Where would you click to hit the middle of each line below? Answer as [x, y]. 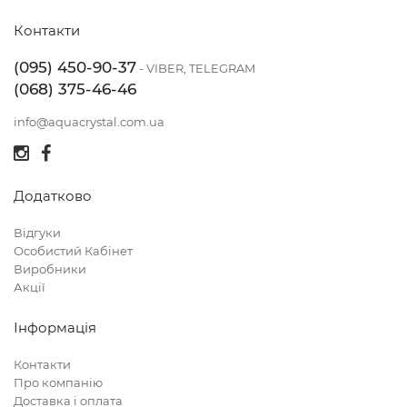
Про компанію [58, 382]
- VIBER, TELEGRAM [196, 68]
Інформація [55, 327]
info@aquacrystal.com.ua [89, 121]
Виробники [50, 268]
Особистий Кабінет [73, 250]
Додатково [53, 195]
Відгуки [37, 232]
